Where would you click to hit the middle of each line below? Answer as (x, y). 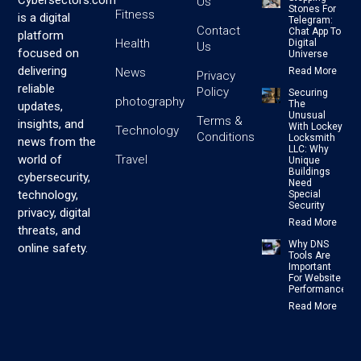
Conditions (225, 137)
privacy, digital (54, 213)
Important (309, 267)
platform (41, 36)
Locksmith (311, 138)
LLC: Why (308, 149)
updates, (41, 107)
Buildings (309, 172)
